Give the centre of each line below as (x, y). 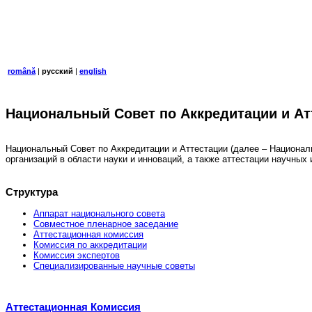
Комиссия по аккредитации (90, 244)
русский (57, 71)
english (93, 71)
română (22, 71)
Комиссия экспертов (77, 255)
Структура (32, 192)
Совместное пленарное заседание (106, 224)
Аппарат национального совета (99, 213)
